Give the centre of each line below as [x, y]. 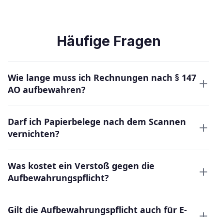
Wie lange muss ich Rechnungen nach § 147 [102, 77]
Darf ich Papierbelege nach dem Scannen [97, 122]
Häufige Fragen [108, 41]
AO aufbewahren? [47, 90]
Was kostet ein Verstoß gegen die [81, 166]
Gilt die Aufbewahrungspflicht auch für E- [97, 210]
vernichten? [34, 134]
